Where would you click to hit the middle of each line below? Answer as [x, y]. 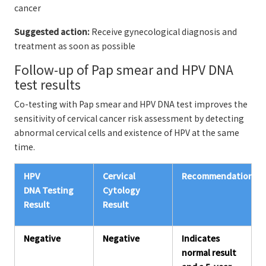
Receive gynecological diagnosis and [164, 31]
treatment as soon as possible [75, 46]
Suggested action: [53, 31]
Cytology [121, 190]
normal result [209, 252]
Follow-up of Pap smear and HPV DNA [124, 69]
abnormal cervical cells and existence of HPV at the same [127, 132]
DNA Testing [49, 190]
